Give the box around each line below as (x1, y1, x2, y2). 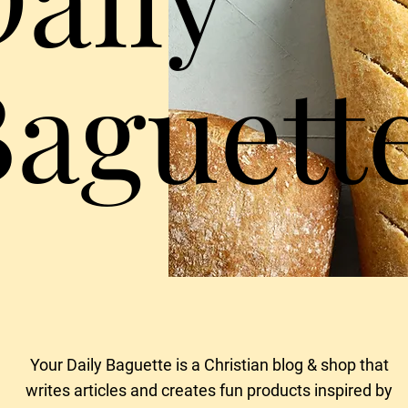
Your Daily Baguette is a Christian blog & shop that (29, 355, 389, 374)
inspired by (311, 381, 393, 400)
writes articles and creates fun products (25, 381, 311, 400)
